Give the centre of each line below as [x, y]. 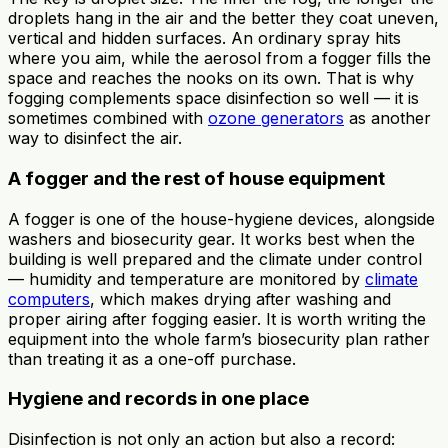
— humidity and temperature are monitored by [186, 278]
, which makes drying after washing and [240, 298]
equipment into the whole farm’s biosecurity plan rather [219, 338]
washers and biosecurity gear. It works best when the [211, 238]
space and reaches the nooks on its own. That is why [211, 78]
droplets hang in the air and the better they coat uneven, [223, 18]
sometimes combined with [108, 118]
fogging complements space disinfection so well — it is [213, 98]
